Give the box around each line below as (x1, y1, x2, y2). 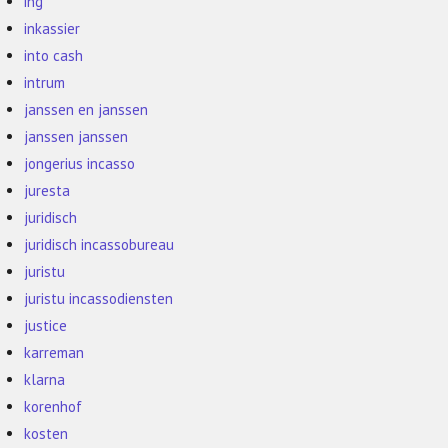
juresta (24, 181, 71, 201)
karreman (24, 343, 85, 363)
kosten (24, 424, 69, 444)
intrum (24, 73, 66, 93)
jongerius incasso (24, 154, 136, 174)
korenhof (24, 397, 83, 417)
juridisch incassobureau (24, 235, 175, 255)
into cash (24, 46, 84, 66)
